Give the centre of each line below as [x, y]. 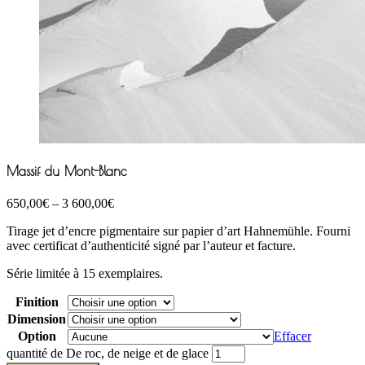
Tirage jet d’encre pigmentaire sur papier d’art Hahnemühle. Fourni [178, 231]
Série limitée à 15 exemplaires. [85, 273]
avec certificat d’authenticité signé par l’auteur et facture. [151, 245]
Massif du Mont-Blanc [66, 172]
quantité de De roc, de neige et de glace [108, 353]
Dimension [37, 319]
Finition [37, 301]
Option [37, 336]
